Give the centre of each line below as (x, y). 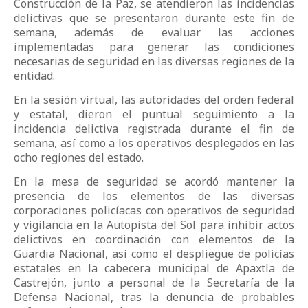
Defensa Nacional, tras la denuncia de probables (154, 297)
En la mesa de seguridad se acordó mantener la (154, 181)
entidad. (34, 75)
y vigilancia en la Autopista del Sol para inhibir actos (154, 224)
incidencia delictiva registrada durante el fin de (154, 128)
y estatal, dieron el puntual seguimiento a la (154, 114)
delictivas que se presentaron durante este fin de (154, 18)
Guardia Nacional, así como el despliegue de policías (154, 253)
